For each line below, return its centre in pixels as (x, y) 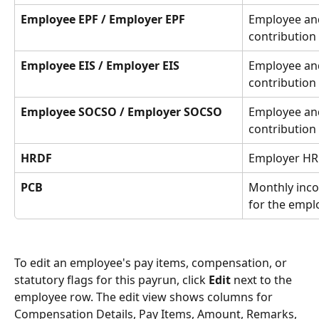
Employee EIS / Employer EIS (100, 66)
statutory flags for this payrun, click (111, 279)
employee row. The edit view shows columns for (145, 297)
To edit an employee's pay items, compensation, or (152, 262)
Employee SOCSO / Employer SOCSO (121, 112)
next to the (263, 279)
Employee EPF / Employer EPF (103, 20)
